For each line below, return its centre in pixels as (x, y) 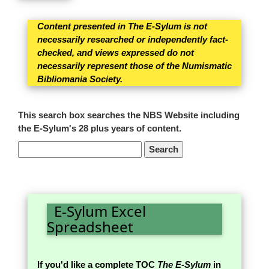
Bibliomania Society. (80, 79)
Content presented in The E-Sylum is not (122, 26)
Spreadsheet (92, 227)
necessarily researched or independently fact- (133, 40)
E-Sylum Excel (96, 211)
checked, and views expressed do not (116, 53)
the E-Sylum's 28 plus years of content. (100, 128)
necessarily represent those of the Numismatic (134, 66)
